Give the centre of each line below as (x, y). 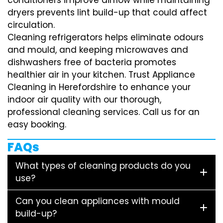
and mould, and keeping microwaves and (98, 50)
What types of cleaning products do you (103, 166)
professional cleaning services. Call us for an (104, 112)
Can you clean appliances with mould (98, 201)
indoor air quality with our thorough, (84, 99)
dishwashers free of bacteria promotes (92, 62)
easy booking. (37, 124)
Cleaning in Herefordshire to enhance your (99, 87)
